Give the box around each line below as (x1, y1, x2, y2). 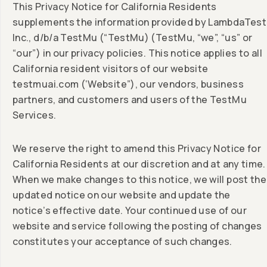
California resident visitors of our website (13, 62, 209, 76)
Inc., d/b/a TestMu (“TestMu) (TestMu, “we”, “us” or (13, 31, 253, 45)
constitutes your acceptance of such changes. (13, 235, 232, 249)
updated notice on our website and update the (13, 188, 231, 202)
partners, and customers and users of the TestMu (13, 93, 247, 107)
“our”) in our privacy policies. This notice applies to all (13, 46, 262, 60)
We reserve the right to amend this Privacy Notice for (13, 142, 262, 156)
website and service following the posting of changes (13, 219, 262, 233)
